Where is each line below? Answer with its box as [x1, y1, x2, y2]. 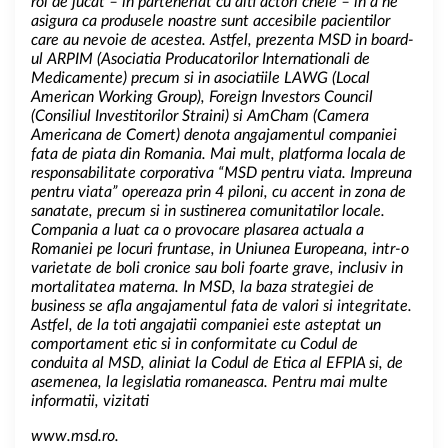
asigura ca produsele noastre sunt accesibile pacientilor [31, 12, 390, 29]
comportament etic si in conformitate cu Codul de [31, 335, 358, 352]
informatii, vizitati [31, 392, 149, 409]
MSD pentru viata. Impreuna [224, 164, 412, 181]
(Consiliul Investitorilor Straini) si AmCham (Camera [31, 107, 369, 124]
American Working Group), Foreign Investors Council [31, 88, 373, 105]
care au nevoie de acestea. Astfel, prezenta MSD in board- [31, 31, 414, 48]
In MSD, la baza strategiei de [183, 278, 374, 295]
